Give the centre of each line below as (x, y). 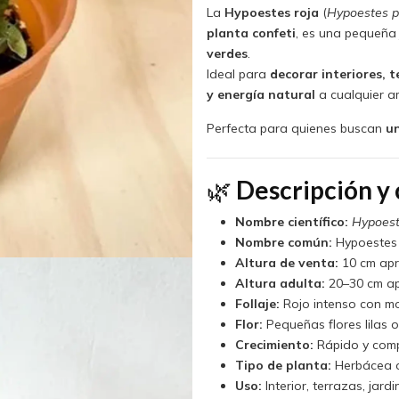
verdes (227, 53)
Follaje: (257, 303)
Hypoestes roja (271, 12)
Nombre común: (283, 242)
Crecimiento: (274, 344)
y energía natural (261, 94)
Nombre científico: (291, 221)
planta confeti (251, 33)
